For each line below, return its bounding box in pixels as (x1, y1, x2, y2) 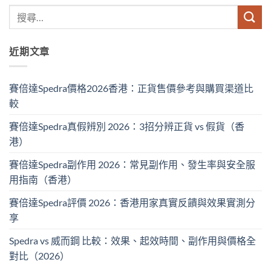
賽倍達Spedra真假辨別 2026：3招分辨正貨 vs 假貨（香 (9, 120, 244, 132)
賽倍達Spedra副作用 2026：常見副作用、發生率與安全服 (9, 158, 255, 170)
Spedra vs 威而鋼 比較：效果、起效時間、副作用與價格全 (9, 234, 256, 246)
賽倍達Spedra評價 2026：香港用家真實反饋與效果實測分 (9, 196, 255, 208)
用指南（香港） (9, 173, 77, 185)
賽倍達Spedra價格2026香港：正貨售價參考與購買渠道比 (9, 82, 253, 94)
